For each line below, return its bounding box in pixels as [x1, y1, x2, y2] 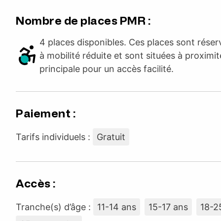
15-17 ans [148, 201, 188, 212]
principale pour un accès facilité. [39, 63, 174, 74]
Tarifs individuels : [16, 131, 93, 142]
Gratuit [97, 131, 125, 142]
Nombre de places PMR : [16, 14, 150, 28]
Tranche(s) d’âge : [16, 201, 93, 212]
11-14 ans [97, 201, 136, 212]
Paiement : [16, 107, 75, 120]
